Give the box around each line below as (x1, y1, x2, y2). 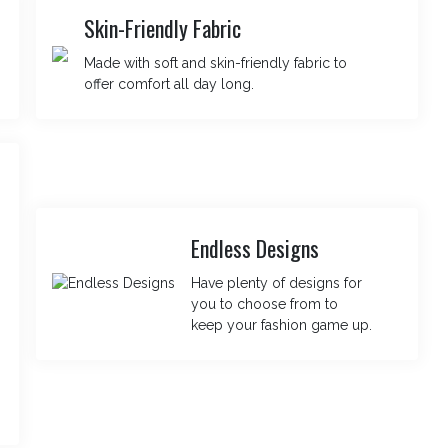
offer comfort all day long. (84, 76, 255, 92)
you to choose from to (191, 295, 339, 312)
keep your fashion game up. (191, 316, 373, 333)
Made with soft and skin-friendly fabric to (84, 55, 348, 71)
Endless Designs (191, 231, 320, 264)
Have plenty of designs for (191, 274, 363, 291)
